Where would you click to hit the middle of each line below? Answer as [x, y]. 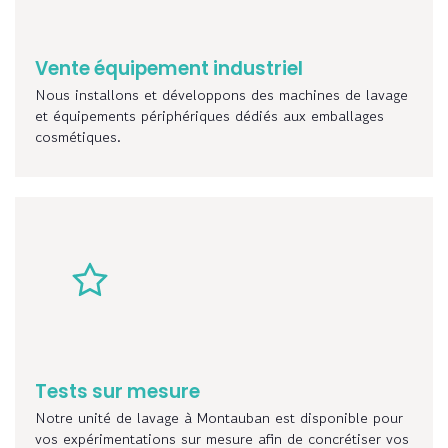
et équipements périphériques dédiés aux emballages [209, 116]
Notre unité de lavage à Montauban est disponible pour [219, 418]
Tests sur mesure [117, 392]
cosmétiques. [78, 137]
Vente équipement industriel [169, 69]
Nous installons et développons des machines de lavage [221, 95]
